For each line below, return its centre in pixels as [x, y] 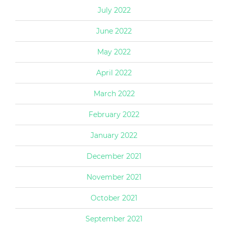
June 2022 [114, 31]
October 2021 [114, 198]
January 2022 [114, 135]
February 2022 [114, 114]
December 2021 [114, 156]
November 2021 [114, 177]
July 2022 [114, 10]
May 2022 [114, 52]
